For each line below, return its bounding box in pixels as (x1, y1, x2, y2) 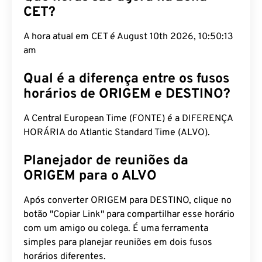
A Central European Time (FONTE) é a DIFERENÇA (23, 113, 233, 125)
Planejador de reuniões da (23, 153, 188, 170)
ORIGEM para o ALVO (23, 168, 157, 185)
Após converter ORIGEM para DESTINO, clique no (23, 195, 232, 206)
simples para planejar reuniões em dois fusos (23, 237, 212, 249)
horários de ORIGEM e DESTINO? (23, 86, 230, 103)
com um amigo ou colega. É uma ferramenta (23, 223, 208, 235)
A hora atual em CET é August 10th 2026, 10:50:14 (23, 31, 233, 43)
